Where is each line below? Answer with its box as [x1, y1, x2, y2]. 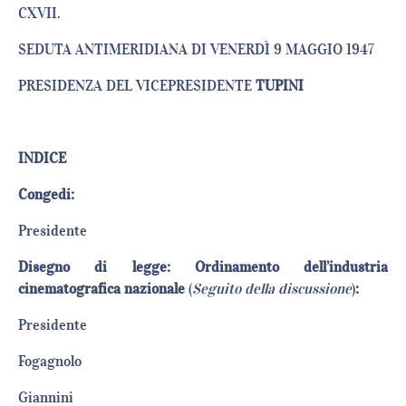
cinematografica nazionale [18, 279, 188, 298]
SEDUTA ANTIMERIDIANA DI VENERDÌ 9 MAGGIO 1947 [18, 40, 374, 59]
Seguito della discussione [192, 279, 352, 298]
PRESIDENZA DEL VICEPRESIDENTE [18, 76, 256, 95]
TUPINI [256, 76, 304, 95]
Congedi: [18, 185, 74, 204]
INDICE [18, 149, 66, 168]
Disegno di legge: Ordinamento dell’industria [18, 257, 388, 276]
